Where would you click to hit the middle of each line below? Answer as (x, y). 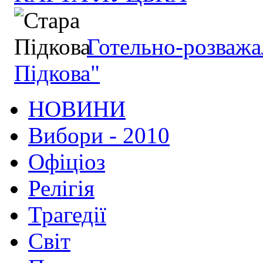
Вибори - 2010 (99, 136)
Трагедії (67, 215)
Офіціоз (67, 162)
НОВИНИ (77, 109)
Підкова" (57, 73)
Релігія (61, 188)
